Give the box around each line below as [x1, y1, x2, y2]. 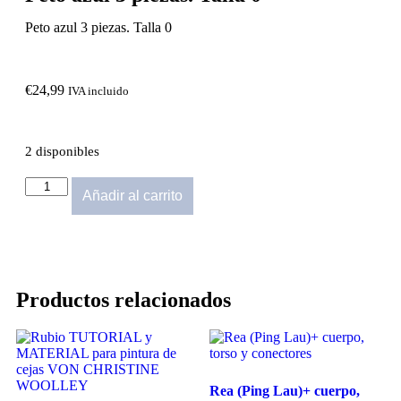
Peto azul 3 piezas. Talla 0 [25, 19, 172, 35]
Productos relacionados [16, 287, 231, 311]
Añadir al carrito [82, 187, 183, 203]
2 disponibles [25, 143, 99, 158]
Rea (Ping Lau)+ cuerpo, [209, 383, 360, 399]
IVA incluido [68, 83, 129, 98]
